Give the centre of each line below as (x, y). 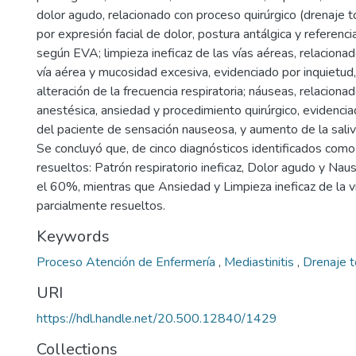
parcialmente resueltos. (101, 206)
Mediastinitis (261, 262)
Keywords (73, 236)
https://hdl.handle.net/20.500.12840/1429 (157, 319)
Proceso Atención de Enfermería (128, 262)
